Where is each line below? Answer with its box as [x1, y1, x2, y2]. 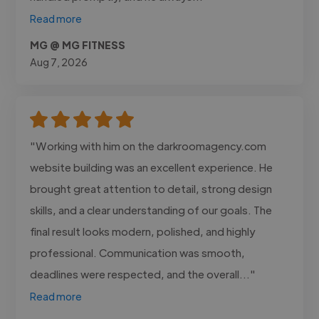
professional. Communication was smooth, [30, 245, 246, 259]
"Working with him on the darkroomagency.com [30, 138, 267, 152]
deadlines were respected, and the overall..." [30, 266, 256, 281]
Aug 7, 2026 [30, 55, 88, 68]
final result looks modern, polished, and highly [30, 224, 256, 238]
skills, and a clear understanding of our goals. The [30, 202, 273, 216]
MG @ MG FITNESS [30, 38, 126, 51]
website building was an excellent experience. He [30, 159, 273, 174]
